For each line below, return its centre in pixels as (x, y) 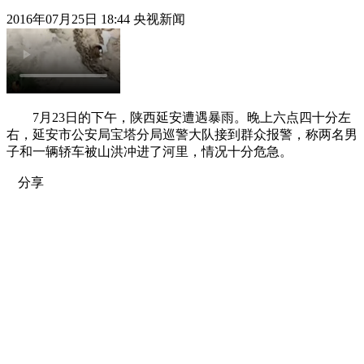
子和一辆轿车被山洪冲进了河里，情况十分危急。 (149, 151)
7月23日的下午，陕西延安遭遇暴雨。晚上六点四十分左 (179, 117)
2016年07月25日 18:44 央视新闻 (96, 19)
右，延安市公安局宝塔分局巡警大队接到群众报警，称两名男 (182, 134)
